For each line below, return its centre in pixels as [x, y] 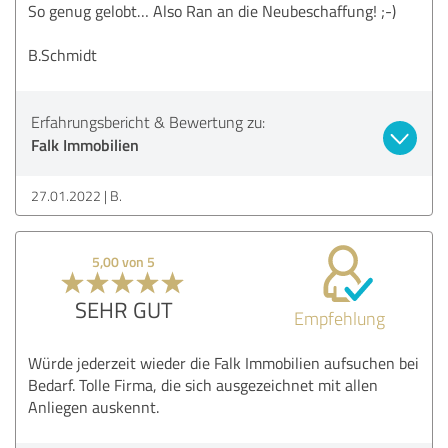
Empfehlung [339, 317]
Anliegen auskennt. [93, 406]
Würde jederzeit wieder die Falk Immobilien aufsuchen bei [223, 362]
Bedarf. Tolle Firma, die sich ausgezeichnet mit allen [203, 384]
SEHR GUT [123, 309]
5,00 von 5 [124, 261]
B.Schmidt [62, 54]
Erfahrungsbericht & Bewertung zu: [148, 121]
